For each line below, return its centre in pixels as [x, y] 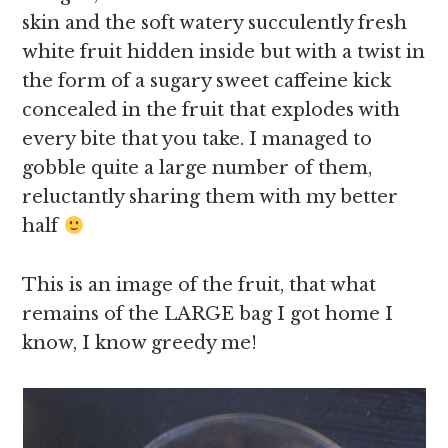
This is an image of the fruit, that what [199, 285]
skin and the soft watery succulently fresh [215, 23]
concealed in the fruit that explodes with [211, 110]
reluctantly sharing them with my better [210, 197]
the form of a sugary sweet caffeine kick [207, 81]
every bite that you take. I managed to [197, 139]
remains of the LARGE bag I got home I [208, 314]
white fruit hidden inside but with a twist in [224, 52]
